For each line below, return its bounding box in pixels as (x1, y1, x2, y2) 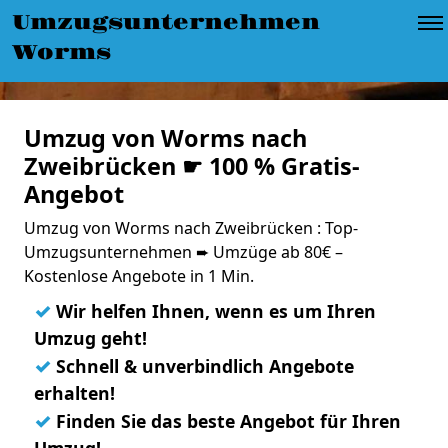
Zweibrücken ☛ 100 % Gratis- (24, 150, 360, 182)
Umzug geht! (34, 326, 147, 350)
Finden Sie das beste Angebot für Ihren (51, 409, 401, 433)
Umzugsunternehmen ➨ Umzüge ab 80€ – (24, 241, 343, 263)
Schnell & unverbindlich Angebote (51, 354, 354, 378)
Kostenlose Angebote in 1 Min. (24, 265, 254, 287)
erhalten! (34, 381, 115, 405)
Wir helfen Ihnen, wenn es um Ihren (51, 299, 376, 323)
